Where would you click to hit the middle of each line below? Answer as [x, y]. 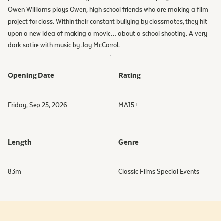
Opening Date [31, 76]
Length [20, 142]
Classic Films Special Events [159, 172]
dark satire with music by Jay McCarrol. [66, 46]
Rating [129, 76]
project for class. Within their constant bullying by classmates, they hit [108, 22]
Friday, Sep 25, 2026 [37, 105]
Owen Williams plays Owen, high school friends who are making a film [108, 10]
